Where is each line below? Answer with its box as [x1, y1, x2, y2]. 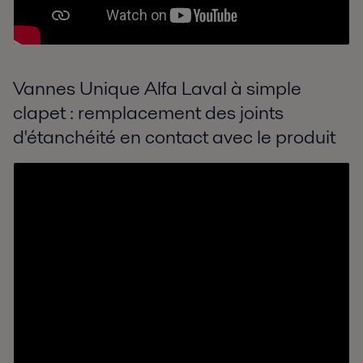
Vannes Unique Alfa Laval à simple [13, 75, 301, 102]
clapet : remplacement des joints [13, 99, 284, 126]
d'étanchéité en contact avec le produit [13, 123, 335, 151]
